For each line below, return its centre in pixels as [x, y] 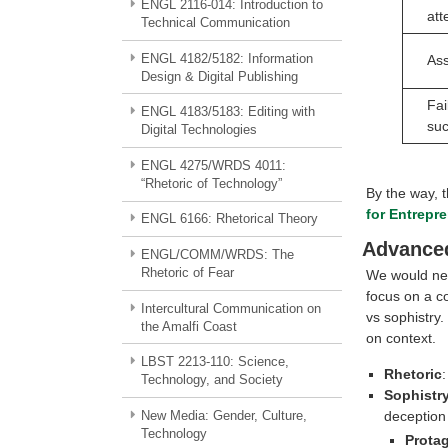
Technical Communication [216, 23]
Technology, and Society [212, 380]
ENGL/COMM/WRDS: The [217, 255]
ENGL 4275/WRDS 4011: [213, 165]
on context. [400, 338]
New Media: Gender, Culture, [223, 415]
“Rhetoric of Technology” [212, 183]
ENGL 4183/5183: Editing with [227, 112]
